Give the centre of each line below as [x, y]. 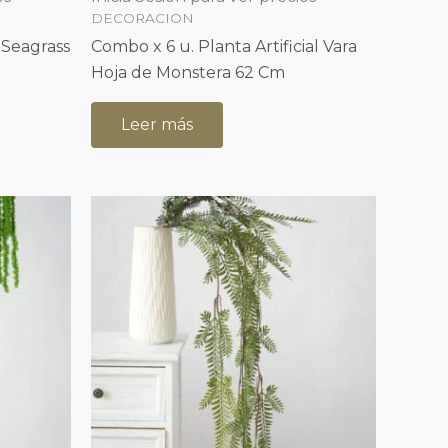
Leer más [157, 125]
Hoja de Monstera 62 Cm [188, 73]
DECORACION [142, 18]
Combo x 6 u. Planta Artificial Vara [224, 47]
